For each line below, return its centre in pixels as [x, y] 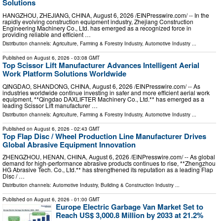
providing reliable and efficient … [47, 34]
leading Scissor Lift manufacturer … [50, 105]
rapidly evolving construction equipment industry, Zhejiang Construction [98, 21]
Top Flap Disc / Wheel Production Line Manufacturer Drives [104, 136]
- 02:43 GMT [85, 129]
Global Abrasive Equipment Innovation [69, 144]
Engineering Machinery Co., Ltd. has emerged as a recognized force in [97, 28]
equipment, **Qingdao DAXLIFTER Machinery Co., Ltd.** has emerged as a [103, 99]
